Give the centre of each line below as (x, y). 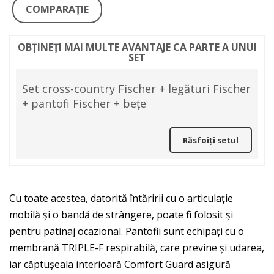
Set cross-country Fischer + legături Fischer (136, 89)
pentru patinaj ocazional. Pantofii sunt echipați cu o (127, 231)
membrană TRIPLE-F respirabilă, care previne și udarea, (137, 248)
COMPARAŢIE (57, 9)
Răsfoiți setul (211, 140)
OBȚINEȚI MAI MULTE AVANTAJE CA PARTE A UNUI (137, 47)
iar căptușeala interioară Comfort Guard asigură (120, 264)
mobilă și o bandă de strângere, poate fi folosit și (121, 215)
